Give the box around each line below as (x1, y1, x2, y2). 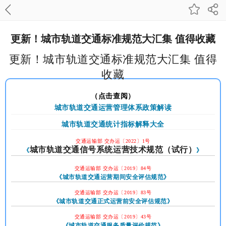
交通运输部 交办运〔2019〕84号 (74, 165, 152, 171)
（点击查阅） (91, 92, 135, 100)
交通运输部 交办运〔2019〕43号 (74, 214, 152, 219)
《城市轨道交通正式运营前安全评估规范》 (52, 198, 174, 205)
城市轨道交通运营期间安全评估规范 (62, 174, 164, 181)
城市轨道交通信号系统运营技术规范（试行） (29, 145, 197, 154)
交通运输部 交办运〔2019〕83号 (74, 190, 152, 195)
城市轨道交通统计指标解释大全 (62, 121, 164, 128)
